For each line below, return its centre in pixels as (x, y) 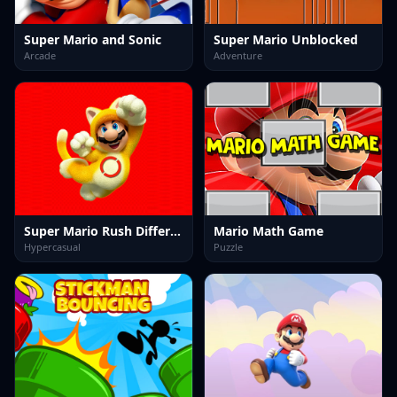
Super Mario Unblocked (286, 39)
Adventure (238, 55)
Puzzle (228, 247)
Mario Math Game (269, 231)
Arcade (40, 55)
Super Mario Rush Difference (175, 231)
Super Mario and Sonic (93, 39)
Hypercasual (52, 247)
